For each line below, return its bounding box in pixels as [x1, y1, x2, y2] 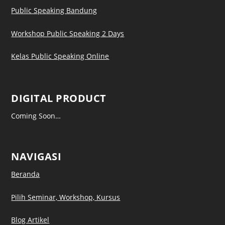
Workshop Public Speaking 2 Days [11, 28, 125, 38]
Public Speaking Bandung [11, 6, 97, 16]
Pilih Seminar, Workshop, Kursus [11, 192, 121, 202]
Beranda [11, 169, 40, 179]
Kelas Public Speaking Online [11, 51, 109, 61]
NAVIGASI [11, 150, 62, 164]
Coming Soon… [11, 111, 61, 121]
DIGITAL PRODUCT [11, 91, 106, 105]
